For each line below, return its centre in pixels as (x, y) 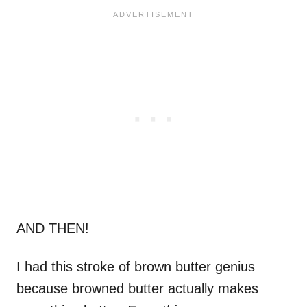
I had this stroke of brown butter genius (136, 267)
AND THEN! (53, 229)
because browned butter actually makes (137, 289)
